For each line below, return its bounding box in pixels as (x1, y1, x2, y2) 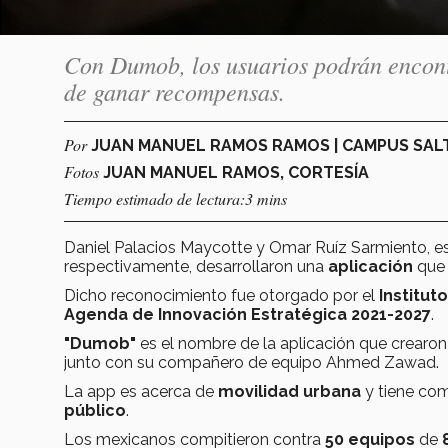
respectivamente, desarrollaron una (64, 256, 328, 276)
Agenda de (64, 304, 154, 324)
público (64, 400, 126, 420)
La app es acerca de (64, 381, 218, 401)
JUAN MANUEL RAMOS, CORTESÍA (103, 162, 369, 182)
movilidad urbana (218, 381, 361, 401)
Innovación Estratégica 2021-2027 (158, 304, 431, 324)
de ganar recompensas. (64, 74, 285, 107)
